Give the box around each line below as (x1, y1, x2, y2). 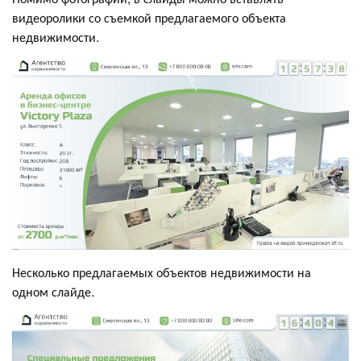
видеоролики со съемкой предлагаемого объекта (12, 8, 286, 27)
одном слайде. (12, 281, 94, 301)
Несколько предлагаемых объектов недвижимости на (12, 262, 311, 281)
